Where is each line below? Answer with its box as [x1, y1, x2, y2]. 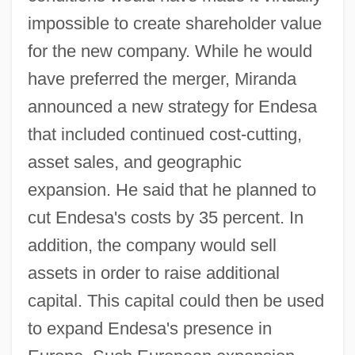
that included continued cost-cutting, [27, 124, 302, 144]
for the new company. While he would [27, 40, 312, 61]
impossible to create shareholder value [27, 13, 322, 33]
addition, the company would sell [27, 235, 277, 255]
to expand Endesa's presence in [27, 318, 272, 338]
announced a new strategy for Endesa [27, 96, 317, 116]
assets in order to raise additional [27, 262, 280, 283]
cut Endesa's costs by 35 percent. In [27, 207, 303, 227]
